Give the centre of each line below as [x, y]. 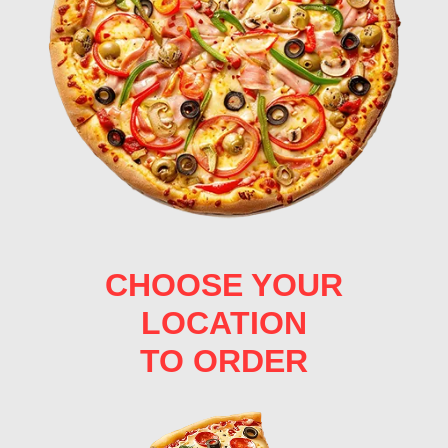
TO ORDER [224, 360]
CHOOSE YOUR [224, 284]
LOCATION [224, 322]
